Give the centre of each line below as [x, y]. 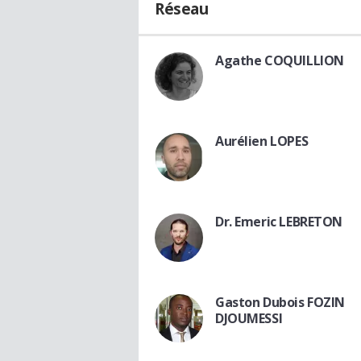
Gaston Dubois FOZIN [280, 303]
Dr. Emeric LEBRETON [279, 222]
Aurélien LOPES [262, 141]
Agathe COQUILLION [280, 61]
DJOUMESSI [249, 319]
